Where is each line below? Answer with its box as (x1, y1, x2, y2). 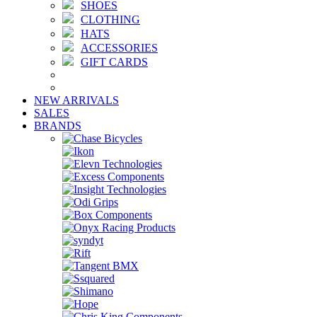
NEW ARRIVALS (34, 93, 119, 106)
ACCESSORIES (81, 41, 158, 54)
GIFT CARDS (81, 55, 148, 68)
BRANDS (34, 119, 81, 132)
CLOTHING (81, 13, 140, 25)
